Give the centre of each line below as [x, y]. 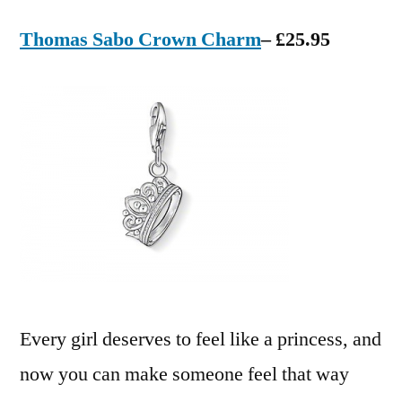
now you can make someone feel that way [184, 374]
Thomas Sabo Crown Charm [140, 39]
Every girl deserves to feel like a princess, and [201, 339]
